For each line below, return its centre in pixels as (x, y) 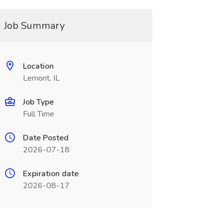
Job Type (38, 102)
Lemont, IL (41, 78)
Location (38, 66)
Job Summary (34, 26)
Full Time (38, 114)
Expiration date (51, 174)
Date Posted (46, 138)
